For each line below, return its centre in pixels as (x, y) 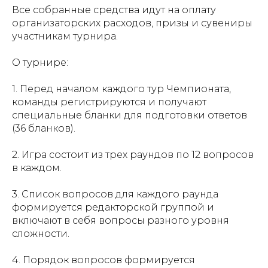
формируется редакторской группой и (113, 208)
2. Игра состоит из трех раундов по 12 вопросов (133, 155)
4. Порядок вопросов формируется (103, 260)
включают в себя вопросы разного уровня (121, 221)
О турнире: (40, 63)
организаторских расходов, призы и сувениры (132, 23)
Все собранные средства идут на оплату (114, 10)
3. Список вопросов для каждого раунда (115, 194)
